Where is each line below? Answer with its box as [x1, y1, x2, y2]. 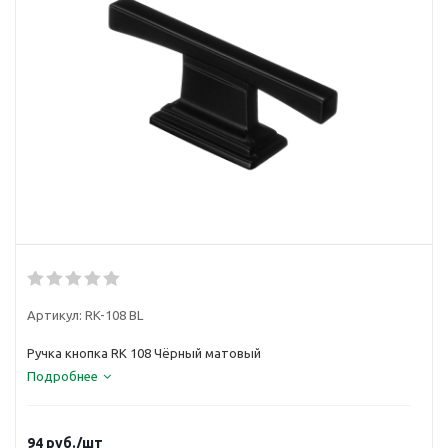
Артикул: [27, 308, 82, 322]
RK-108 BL [85, 308, 143, 322]
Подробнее [27, 369, 98, 383]
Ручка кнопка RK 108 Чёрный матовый [27, 346, 261, 360]
